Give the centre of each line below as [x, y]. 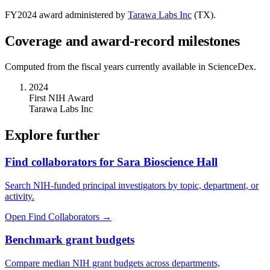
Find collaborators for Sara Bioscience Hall [111, 162]
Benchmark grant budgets [70, 240]
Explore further [52, 135]
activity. [20, 196]
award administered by [81, 15]
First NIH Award [61, 98]
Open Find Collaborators [52, 216]
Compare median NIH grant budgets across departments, [112, 263]
